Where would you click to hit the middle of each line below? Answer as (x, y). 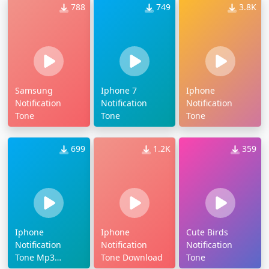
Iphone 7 (119, 91)
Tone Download (131, 258)
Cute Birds (207, 232)
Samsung (34, 91)
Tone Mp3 (35, 258)
